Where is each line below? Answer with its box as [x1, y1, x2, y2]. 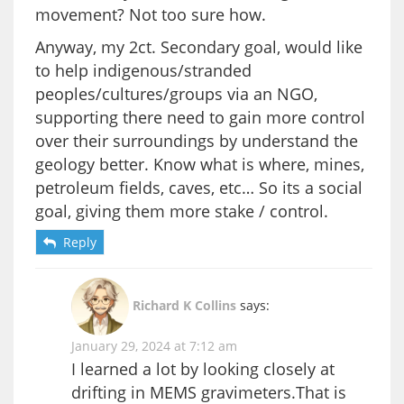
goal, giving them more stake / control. [35, 199, 328, 222]
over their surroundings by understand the [35, 129, 358, 151]
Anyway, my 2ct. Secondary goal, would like [35, 35, 363, 58]
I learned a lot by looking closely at [71, 357, 335, 380]
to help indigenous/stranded [35, 59, 252, 81]
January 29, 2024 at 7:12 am [71, 336, 237, 354]
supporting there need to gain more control [35, 106, 365, 128]
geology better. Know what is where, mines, [35, 152, 364, 175]
